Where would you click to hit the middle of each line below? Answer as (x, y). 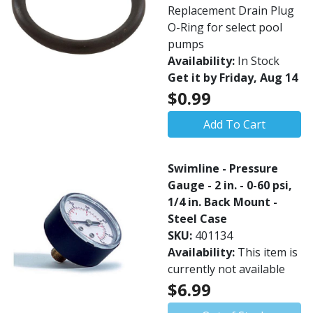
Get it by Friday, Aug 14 (233, 78)
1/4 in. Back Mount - (223, 202)
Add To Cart (234, 124)
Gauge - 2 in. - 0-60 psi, (230, 185)
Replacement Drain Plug (231, 10)
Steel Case (197, 219)
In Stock (259, 61)
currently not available (226, 269)
